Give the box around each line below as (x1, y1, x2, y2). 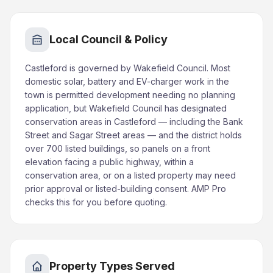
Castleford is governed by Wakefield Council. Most (25, 63, 230, 73)
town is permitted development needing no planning (25, 90, 235, 100)
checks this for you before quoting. (25, 197, 167, 207)
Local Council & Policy (49, 33, 168, 46)
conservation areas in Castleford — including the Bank (25, 116, 243, 127)
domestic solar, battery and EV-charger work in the (25, 76, 229, 87)
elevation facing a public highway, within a (25, 157, 194, 167)
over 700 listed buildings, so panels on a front (25, 143, 210, 154)
